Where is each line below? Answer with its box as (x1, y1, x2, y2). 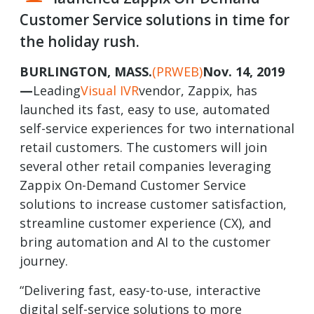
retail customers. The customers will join (20, 139, 267, 156)
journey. (20, 252, 68, 270)
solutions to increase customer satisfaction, (20, 196, 287, 213)
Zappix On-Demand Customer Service (20, 177, 246, 194)
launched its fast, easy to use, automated (20, 101, 270, 118)
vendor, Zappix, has (139, 82, 257, 100)
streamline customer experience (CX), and (20, 214, 271, 232)
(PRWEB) (152, 63, 203, 81)
